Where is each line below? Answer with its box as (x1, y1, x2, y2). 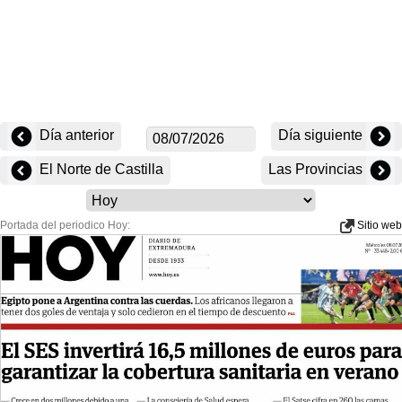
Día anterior (36, 127, 114, 144)
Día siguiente (278, 127, 366, 144)
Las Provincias (268, 162, 366, 178)
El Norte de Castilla (36, 162, 163, 178)
